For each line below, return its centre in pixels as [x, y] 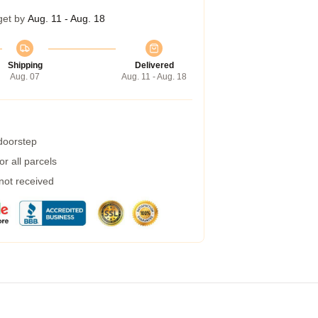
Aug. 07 [25, 77]
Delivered [154, 65]
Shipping [25, 65]
